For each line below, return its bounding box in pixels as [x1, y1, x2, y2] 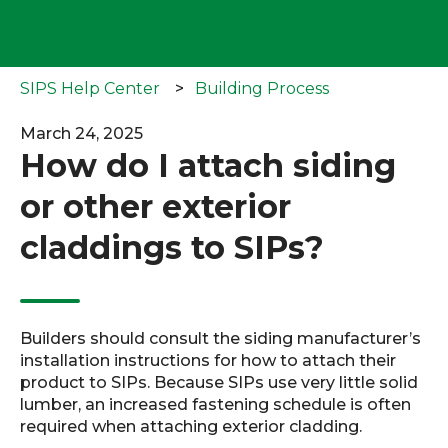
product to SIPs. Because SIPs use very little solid [20, 372, 418, 392]
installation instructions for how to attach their [20, 350, 396, 370]
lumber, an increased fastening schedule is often [20, 394, 411, 414]
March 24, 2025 [20, 123, 143, 143]
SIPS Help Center [20, 78, 160, 98]
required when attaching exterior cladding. [20, 416, 362, 436]
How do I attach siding [20, 145, 396, 185]
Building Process [195, 78, 330, 98]
